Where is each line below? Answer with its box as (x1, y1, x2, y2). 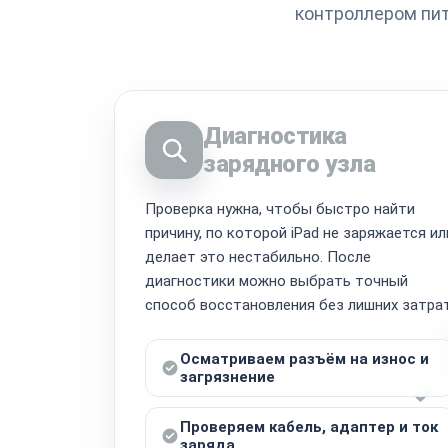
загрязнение (180, 367, 275, 386)
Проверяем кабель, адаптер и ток (180, 417, 438, 436)
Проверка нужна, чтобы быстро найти (145, 199, 415, 218)
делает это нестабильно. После (145, 247, 371, 266)
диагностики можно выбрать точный (145, 271, 408, 290)
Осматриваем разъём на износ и (180, 349, 429, 368)
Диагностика (203, 121, 347, 150)
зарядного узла (203, 149, 376, 178)
